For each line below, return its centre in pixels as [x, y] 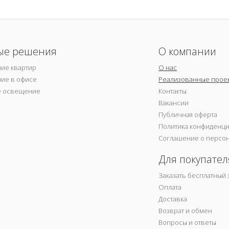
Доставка [173, 199]
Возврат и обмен [186, 210]
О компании [188, 51]
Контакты [173, 91]
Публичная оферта [188, 114]
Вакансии [174, 102]
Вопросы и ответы [188, 222]
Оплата [170, 187]
